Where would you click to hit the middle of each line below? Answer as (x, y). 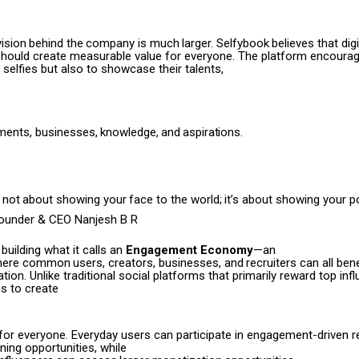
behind (46, 44)
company (111, 44)
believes (293, 44)
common (46, 263)
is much (158, 44)
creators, (132, 263)
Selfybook (242, 44)
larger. (198, 44)
